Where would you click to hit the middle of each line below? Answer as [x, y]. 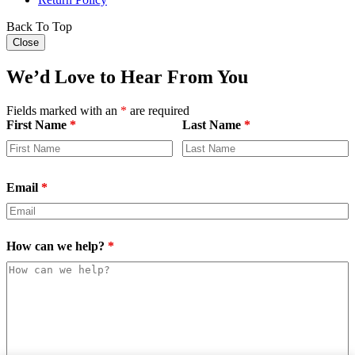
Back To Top [39, 27]
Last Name [213, 125]
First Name [38, 125]
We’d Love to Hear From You [127, 77]
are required [158, 111]
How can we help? [57, 246]
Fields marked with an [63, 111]
